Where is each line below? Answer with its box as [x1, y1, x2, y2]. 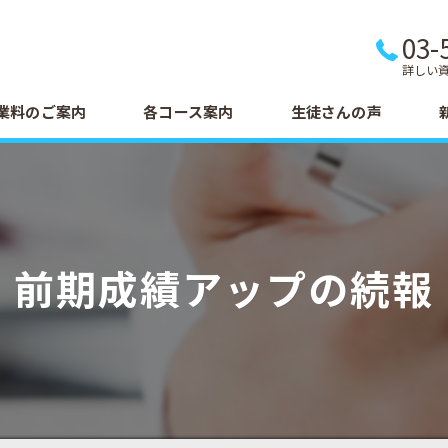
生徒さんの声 [290, 101, 382, 122]
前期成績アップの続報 [14, 259, 434, 317]
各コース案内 [143, 101, 234, 122]
